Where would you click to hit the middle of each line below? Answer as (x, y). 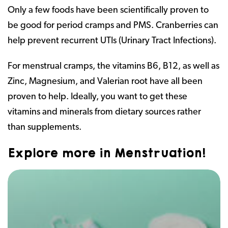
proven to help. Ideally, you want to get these (97, 97)
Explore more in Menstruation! (107, 153)
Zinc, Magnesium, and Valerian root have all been (105, 81)
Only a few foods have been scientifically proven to (108, 10)
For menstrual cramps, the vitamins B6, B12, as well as (113, 66)
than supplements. (45, 127)
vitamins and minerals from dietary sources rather (104, 112)
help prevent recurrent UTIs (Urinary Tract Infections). (112, 41)
